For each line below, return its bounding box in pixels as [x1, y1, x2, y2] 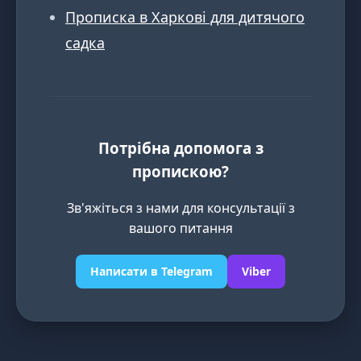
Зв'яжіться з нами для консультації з [66, 198, 295, 217]
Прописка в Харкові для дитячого [65, 7, 305, 27]
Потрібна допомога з [98, 137, 263, 158]
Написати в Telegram [90, 263, 213, 279]
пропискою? [132, 160, 229, 181]
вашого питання [128, 218, 233, 237]
